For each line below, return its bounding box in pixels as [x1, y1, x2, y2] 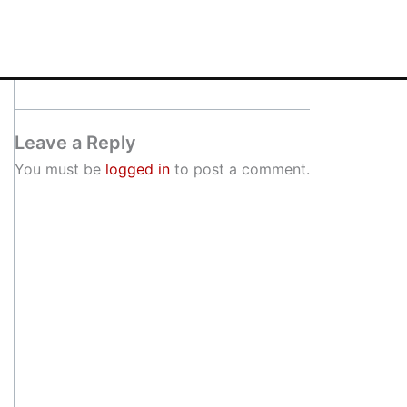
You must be [15, 160, 105, 178]
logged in [105, 160, 170, 178]
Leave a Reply [15, 132, 136, 154]
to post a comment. [170, 160, 310, 178]
